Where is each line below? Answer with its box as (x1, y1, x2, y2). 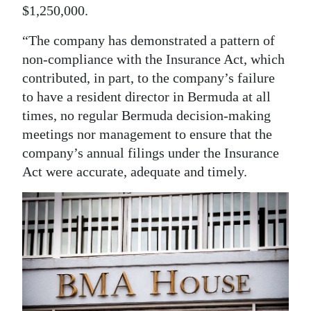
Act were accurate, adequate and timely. (22, 164, 247, 179)
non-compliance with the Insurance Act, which (22, 51, 285, 67)
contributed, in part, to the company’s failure (22, 70, 275, 85)
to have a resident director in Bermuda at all (22, 89, 271, 104)
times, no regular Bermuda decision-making (22, 108, 271, 123)
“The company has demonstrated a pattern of (22, 33, 275, 48)
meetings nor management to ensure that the (22, 126, 272, 142)
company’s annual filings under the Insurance (22, 145, 279, 160)
